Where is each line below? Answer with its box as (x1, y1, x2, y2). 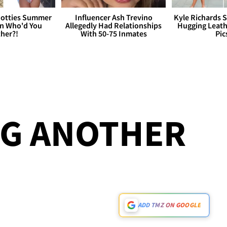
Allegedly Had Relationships (65, 20, 162, 31)
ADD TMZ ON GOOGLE (137, 201, 201, 210)
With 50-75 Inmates (80, 28, 147, 39)
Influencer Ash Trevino (74, 12, 153, 23)
